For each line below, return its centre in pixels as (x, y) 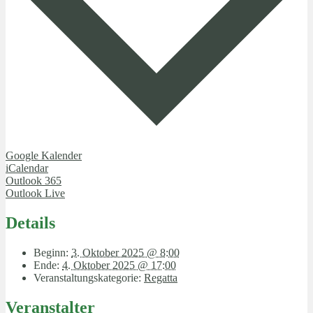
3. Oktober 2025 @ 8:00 (125, 252)
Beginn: (51, 252)
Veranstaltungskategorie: (87, 277)
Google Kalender (44, 155)
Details (30, 223)
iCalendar (27, 168)
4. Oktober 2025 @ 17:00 (119, 265)
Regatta (161, 277)
